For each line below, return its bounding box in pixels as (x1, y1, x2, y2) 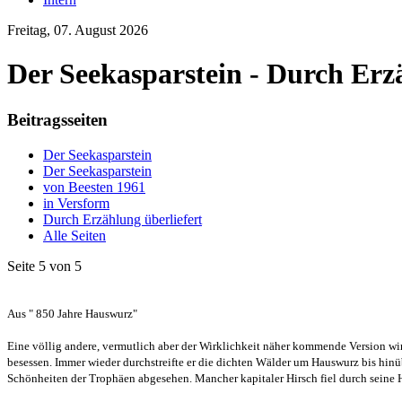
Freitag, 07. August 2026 (7, 22, 148, 38)
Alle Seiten (43, 227, 106, 243)
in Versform (43, 195, 109, 211)
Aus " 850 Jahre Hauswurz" (7, 306, 137, 320)
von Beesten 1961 (43, 179, 145, 195)
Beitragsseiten (7, 109, 108, 129)
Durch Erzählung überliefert (43, 211, 202, 227)
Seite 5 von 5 (7, 258, 82, 274)
